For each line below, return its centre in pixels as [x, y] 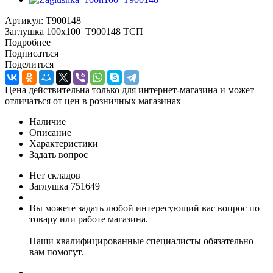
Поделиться [29, 64]
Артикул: [24, 20]
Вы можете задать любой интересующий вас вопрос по [144, 208]
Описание [50, 132]
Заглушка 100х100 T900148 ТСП [74, 31]
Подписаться [32, 53]
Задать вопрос [58, 154]
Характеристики [64, 143]
